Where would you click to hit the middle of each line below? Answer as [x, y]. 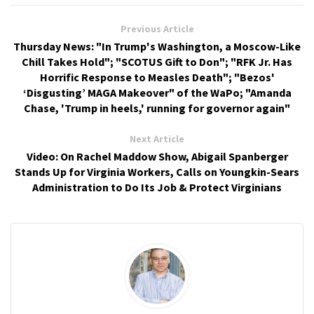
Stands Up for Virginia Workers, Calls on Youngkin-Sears [157, 172]
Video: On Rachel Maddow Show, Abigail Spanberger [157, 156]
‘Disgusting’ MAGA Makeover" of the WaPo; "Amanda [157, 93]
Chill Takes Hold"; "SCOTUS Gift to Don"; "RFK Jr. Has [157, 62]
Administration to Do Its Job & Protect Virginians [157, 187]
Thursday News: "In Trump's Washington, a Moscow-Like [157, 46]
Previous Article [157, 29]
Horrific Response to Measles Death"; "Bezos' [157, 77]
